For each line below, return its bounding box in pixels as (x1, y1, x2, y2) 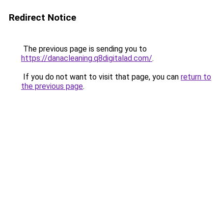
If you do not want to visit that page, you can (21, 72, 181, 82)
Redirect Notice (9, 12, 76, 23)
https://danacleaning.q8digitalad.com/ (21, 54, 152, 63)
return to (181, 72, 211, 82)
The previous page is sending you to (21, 44, 147, 54)
